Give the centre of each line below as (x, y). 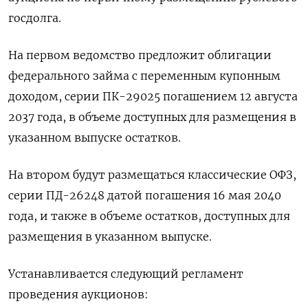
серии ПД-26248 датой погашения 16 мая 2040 (145, 195)
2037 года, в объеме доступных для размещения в (152, 117)
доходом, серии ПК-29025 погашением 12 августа (153, 96)
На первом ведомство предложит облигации (140, 55)
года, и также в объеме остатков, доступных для (149, 216)
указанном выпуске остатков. (95, 137)
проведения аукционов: (78, 294)
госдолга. (35, 18)
